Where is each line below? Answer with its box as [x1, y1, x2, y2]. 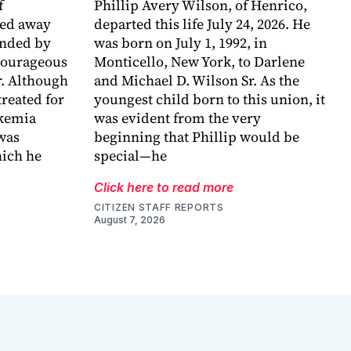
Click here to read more [94, 179, 233, 196]
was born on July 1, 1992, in [94, 33, 267, 53]
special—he [94, 146, 167, 166]
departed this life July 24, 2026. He [94, 14, 310, 34]
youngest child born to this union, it [94, 89, 325, 110]
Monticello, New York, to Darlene [94, 52, 305, 72]
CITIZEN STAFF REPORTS [94, 201, 224, 214]
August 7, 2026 [94, 214, 165, 226]
